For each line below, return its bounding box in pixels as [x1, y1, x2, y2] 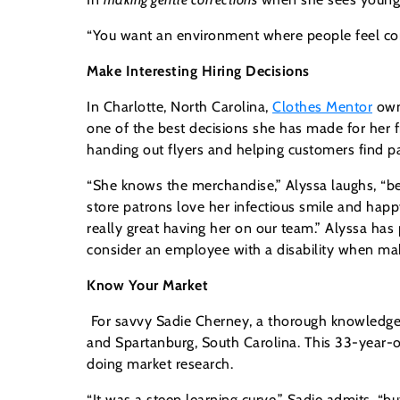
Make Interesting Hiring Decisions [87, 62, 310, 80]
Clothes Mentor [272, 98, 372, 116]
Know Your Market [87, 277, 208, 295]
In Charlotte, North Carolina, [87, 98, 272, 116]
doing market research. [87, 355, 233, 373]
